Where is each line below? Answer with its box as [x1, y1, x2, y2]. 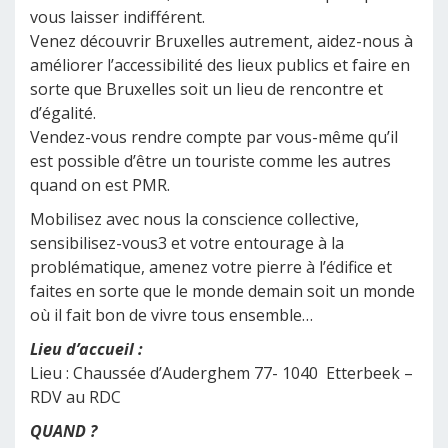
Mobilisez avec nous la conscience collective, [30, 208, 359, 230]
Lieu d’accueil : [30, 338, 143, 360]
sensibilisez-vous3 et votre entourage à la [30, 232, 344, 254]
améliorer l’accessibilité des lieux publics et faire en [30, 54, 410, 76]
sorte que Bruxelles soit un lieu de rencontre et [30, 78, 383, 100]
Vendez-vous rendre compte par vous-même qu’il [30, 126, 398, 148]
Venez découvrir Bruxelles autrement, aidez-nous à [30, 30, 413, 52]
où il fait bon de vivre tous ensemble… [30, 304, 313, 326]
